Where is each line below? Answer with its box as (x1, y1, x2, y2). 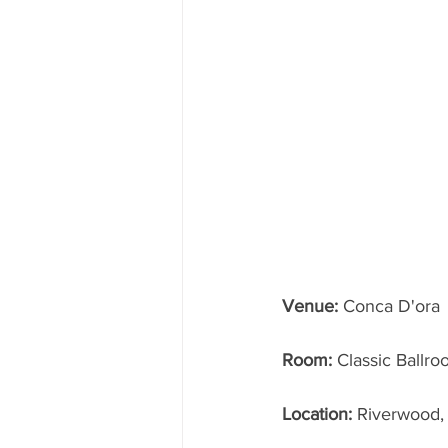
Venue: (282, 295, 338, 316)
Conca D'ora (338, 295, 440, 316)
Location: (282, 403, 357, 424)
